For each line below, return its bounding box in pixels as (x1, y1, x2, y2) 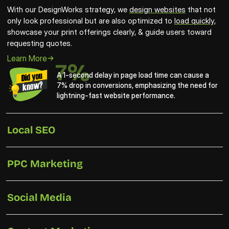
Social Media (7, 191, 72, 203)
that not (186, 5, 216, 14)
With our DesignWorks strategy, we (7, 5, 129, 14)
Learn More (7, 53, 47, 63)
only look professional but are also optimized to (7, 16, 174, 26)
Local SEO (7, 124, 55, 136)
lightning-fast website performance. (56, 90, 175, 100)
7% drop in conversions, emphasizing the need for (56, 80, 218, 89)
